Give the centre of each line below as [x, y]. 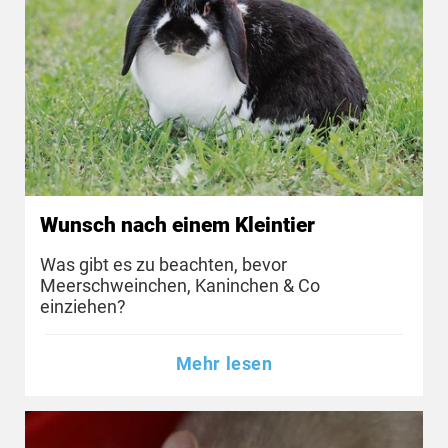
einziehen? [83, 306]
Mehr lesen [224, 364]
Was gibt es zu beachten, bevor [163, 264]
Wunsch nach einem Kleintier [177, 225]
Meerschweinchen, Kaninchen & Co [180, 285]
